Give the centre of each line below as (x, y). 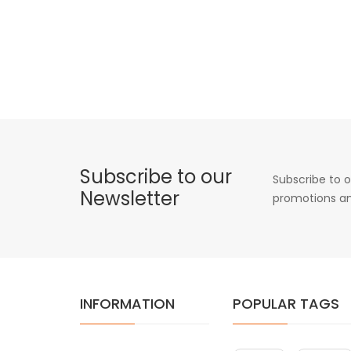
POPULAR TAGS (286, 303)
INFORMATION (127, 303)
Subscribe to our (156, 176)
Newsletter (130, 198)
